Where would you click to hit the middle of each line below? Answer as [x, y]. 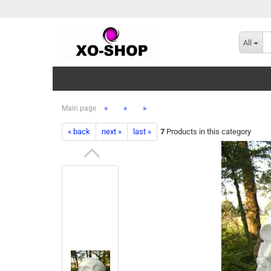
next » [112, 132]
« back [79, 132]
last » [142, 132]
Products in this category [208, 132]
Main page [79, 108]
